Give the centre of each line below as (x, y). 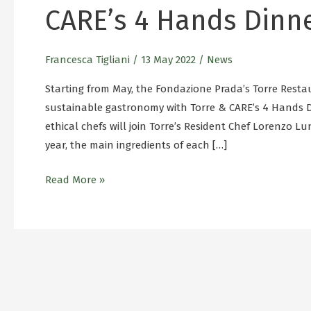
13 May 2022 (170, 60)
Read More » (75, 179)
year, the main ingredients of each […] (136, 145)
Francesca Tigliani (89, 60)
